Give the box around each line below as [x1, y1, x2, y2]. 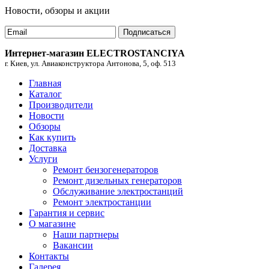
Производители [29, 99, 93, 110]
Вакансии [53, 240, 93, 250]
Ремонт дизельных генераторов [53, 175, 182, 186]
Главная [29, 77, 61, 88]
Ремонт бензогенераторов [53, 164, 159, 175]
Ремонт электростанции [53, 196, 151, 207]
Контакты [29, 250, 69, 261]
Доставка [29, 142, 67, 153]
